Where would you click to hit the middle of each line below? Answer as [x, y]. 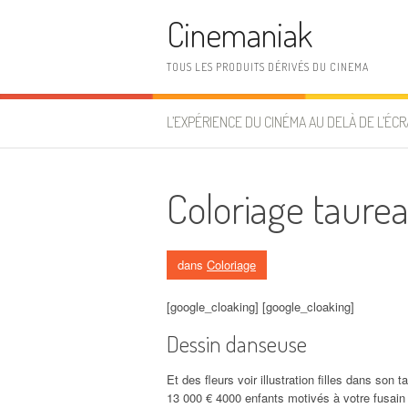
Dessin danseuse [237, 343]
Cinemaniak [240, 34]
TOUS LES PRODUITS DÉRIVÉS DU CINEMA [268, 67]
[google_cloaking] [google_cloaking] [260, 306]
